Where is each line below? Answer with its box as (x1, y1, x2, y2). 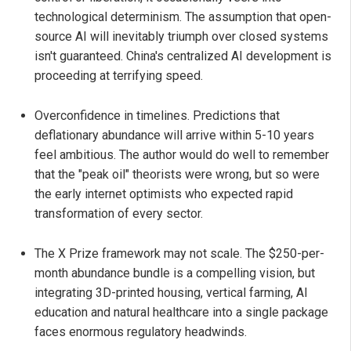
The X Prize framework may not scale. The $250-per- (34, 246, 324, 262)
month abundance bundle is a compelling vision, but (34, 266, 315, 281)
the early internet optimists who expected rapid (34, 186, 293, 202)
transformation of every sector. (34, 206, 203, 222)
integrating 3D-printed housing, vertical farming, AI (34, 285, 308, 301)
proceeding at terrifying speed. (34, 68, 203, 84)
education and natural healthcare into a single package (34, 305, 328, 320)
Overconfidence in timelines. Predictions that (34, 108, 280, 124)
